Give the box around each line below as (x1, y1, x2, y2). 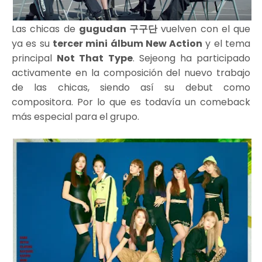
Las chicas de (12, 22, 79, 36)
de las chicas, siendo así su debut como (12, 81, 250, 95)
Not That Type (57, 51, 133, 65)
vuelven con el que (157, 22, 250, 36)
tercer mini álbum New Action (52, 37, 203, 51)
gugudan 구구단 (78, 22, 157, 36)
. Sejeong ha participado (132, 51, 251, 65)
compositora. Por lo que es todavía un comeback (12, 95, 250, 109)
